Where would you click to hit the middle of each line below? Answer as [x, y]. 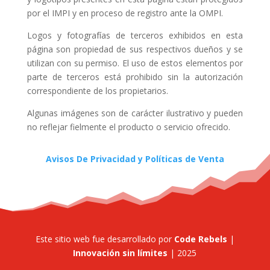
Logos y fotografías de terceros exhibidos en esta [135, 35]
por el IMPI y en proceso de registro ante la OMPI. [125, 13]
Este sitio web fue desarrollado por [103, 239]
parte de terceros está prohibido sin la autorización [135, 77]
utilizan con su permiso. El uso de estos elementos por [135, 63]
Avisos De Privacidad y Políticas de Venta [135, 159]
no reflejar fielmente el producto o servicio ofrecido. [128, 127]
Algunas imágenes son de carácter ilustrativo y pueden [135, 113]
